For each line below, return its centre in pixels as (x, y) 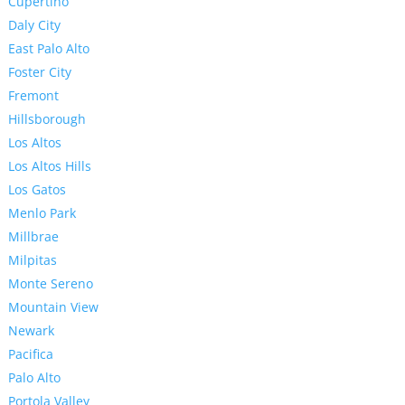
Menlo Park (42, 213)
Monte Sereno (50, 284)
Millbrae (33, 237)
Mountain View (53, 307)
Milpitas (32, 260)
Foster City (39, 72)
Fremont (33, 96)
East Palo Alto (48, 49)
